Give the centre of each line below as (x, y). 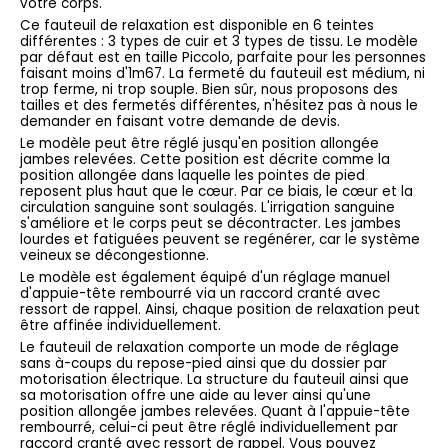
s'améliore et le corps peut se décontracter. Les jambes (210, 223)
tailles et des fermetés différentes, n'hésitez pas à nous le (219, 105)
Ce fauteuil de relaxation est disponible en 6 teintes (197, 25)
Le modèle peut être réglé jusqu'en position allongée (199, 143)
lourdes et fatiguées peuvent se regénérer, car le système (220, 239)
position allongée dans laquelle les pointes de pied (192, 175)
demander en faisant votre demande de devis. (180, 121)
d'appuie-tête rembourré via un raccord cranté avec (200, 293)
